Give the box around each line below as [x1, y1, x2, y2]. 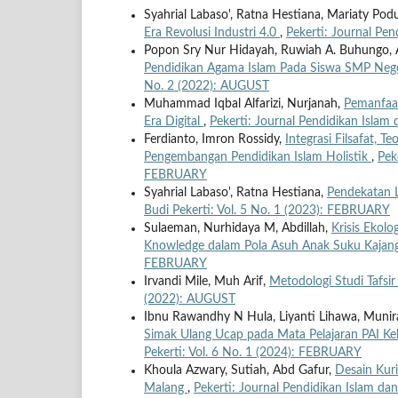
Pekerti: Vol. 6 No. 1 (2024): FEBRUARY [144, 346, 362, 359]
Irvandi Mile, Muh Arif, [144, 275, 269, 288]
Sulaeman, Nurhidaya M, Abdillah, [144, 221, 331, 235]
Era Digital [144, 115, 203, 128]
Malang [144, 381, 187, 394]
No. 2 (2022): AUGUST [144, 79, 269, 92]
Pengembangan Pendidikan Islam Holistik [144, 150, 371, 163]
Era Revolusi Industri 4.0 [144, 26, 280, 39]
